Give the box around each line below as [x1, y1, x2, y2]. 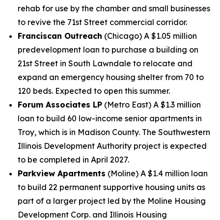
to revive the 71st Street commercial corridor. [18, 17, 187, 27]
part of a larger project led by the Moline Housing [18, 196, 206, 206]
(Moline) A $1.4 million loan [106, 168, 208, 178]
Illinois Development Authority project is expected [18, 141, 207, 151]
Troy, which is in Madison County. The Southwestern [18, 127, 210, 137]
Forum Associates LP [18, 100, 102, 110]
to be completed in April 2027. [18, 155, 129, 165]
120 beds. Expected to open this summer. [18, 86, 170, 96]
